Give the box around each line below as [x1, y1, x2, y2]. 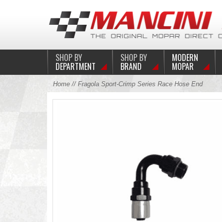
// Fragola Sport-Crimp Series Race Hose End [69, 80, 203, 88]
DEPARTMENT [55, 60, 96, 72]
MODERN [171, 52, 198, 63]
